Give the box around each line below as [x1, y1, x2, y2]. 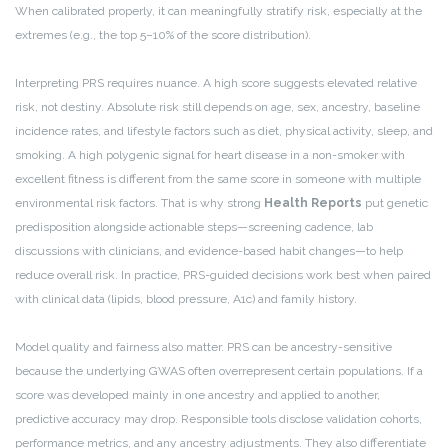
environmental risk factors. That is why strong [15, 196, 264, 211]
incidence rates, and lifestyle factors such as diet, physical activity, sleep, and [15, 124, 433, 139]
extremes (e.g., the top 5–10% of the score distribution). [15, 28, 311, 43]
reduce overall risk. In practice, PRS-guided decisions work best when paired [15, 268, 431, 283]
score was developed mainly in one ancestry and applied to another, [15, 388, 380, 403]
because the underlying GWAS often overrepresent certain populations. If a [15, 364, 423, 379]
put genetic [362, 196, 428, 211]
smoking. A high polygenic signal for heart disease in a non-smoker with [15, 148, 405, 163]
